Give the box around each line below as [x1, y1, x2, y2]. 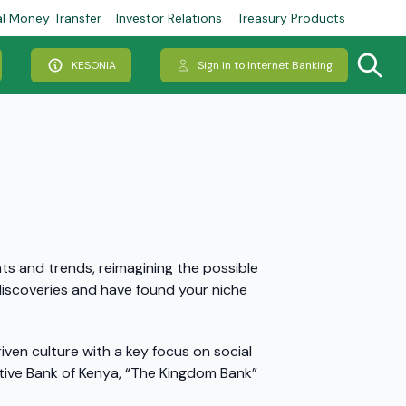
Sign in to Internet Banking [198, 58, 333, 72]
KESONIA [72, 58, 116, 72]
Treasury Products [237, 10, 345, 26]
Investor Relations [116, 10, 222, 26]
